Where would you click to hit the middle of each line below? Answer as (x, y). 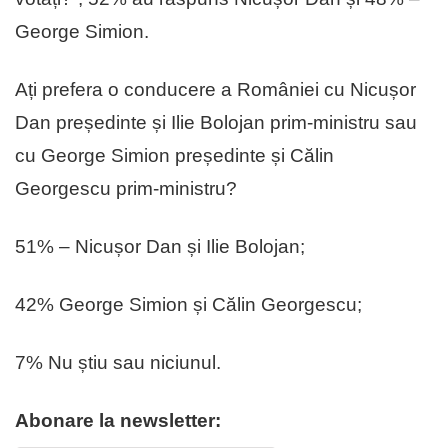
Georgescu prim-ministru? (126, 188)
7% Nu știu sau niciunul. (118, 362)
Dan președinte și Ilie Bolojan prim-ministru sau (216, 122)
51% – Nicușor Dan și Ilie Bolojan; (160, 246)
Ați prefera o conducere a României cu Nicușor (215, 89)
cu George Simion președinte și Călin (174, 155)
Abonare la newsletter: (118, 420)
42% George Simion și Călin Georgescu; (188, 304)
